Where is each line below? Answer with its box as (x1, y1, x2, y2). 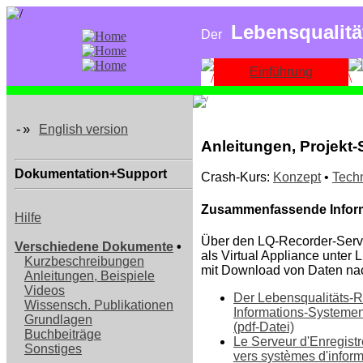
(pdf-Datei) (233, 319, 294, 334)
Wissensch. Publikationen (24, 298, 173, 312)
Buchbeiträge (24, 327, 101, 341)
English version (39, 122, 128, 136)
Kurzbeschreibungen (24, 254, 144, 268)
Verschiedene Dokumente (15, 240, 173, 254)
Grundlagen (24, 313, 92, 327)
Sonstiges (24, 342, 82, 356)
